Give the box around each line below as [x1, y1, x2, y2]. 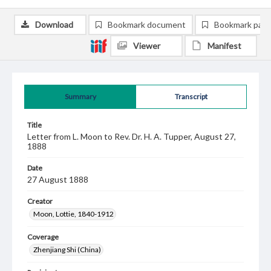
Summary [64, 92, 96, 101]
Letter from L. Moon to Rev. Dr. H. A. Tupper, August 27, [27, 131, 236, 142]
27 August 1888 [27, 174, 88, 184]
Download [35, 19, 73, 30]
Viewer [133, 41, 160, 51]
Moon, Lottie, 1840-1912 [33, 209, 114, 218]
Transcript [175, 92, 207, 101]
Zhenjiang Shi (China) [33, 245, 101, 254]
